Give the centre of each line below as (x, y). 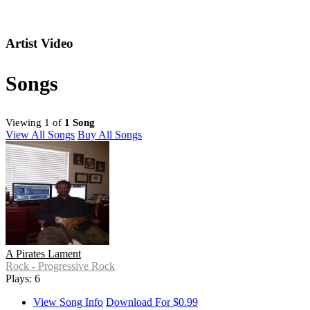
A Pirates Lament (43, 254)
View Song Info (68, 302)
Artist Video (39, 44)
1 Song (80, 123)
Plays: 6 (23, 279)
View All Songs (40, 135)
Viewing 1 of (35, 123)
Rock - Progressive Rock (60, 266)
